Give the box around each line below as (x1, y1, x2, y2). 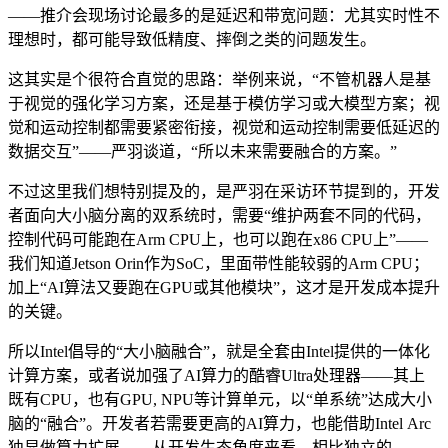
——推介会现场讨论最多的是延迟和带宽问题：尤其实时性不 (8, 6, 440, 24)
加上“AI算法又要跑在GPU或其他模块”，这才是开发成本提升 (8, 278, 440, 296)
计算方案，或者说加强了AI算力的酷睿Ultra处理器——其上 (8, 366, 425, 384)
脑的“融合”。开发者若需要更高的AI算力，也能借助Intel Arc (8, 414, 431, 432)
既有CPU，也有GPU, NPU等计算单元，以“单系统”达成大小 (8, 390, 432, 408)
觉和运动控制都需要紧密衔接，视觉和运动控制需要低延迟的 (8, 118, 440, 136)
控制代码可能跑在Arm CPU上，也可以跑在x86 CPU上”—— (8, 230, 428, 248)
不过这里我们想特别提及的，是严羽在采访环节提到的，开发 (8, 182, 440, 200)
